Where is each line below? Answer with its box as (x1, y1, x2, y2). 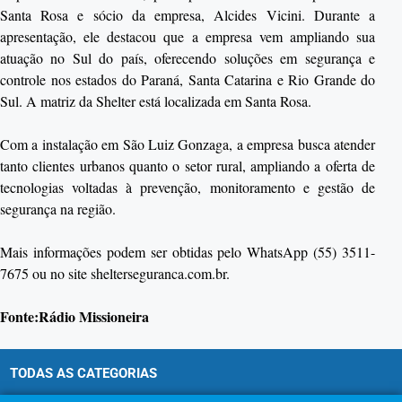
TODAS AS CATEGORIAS (10, 365, 157, 382)
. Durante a (301, 5, 376, 25)
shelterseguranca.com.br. (91, 264, 230, 284)
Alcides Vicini (214, 5, 301, 25)
